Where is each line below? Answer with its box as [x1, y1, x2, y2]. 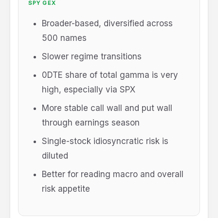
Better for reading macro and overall [42, 169, 183, 180]
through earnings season [42, 118, 140, 128]
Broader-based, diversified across [42, 18, 173, 29]
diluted [42, 151, 68, 161]
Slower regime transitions [42, 52, 142, 62]
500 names [42, 33, 87, 43]
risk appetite [42, 184, 90, 194]
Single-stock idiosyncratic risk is [42, 136, 168, 146]
